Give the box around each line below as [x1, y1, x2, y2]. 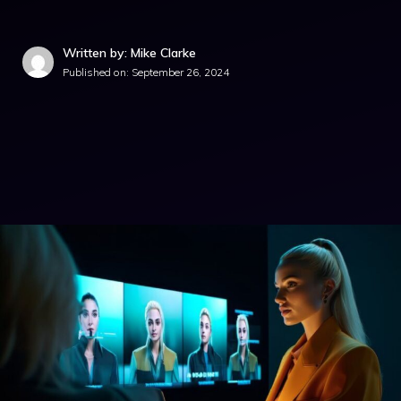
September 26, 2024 [132, 65, 229, 79]
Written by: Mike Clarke [63, 45, 196, 61]
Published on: [63, 65, 132, 79]
